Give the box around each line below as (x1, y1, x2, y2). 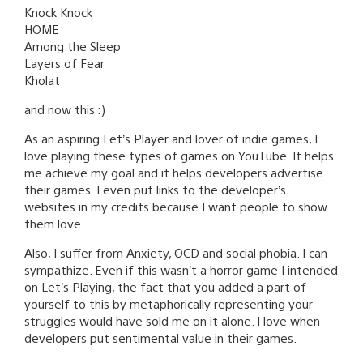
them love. (24, 216, 84, 232)
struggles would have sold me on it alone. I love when (24, 313, 320, 329)
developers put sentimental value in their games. (24, 330, 297, 346)
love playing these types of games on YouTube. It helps (24, 147, 334, 164)
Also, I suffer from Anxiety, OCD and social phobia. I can (24, 245, 327, 261)
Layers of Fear (24, 55, 105, 71)
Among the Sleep (24, 38, 121, 54)
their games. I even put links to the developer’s (24, 181, 286, 198)
